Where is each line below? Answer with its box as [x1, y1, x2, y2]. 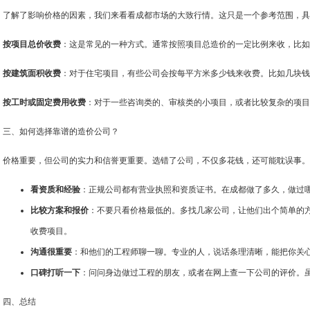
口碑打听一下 [30, 268, 80, 277]
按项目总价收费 [3, 39, 61, 49]
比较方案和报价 [30, 206, 89, 215]
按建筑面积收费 [3, 69, 61, 78]
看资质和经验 [30, 185, 80, 194]
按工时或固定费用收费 [3, 98, 86, 107]
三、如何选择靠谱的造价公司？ [3, 127, 119, 136]
